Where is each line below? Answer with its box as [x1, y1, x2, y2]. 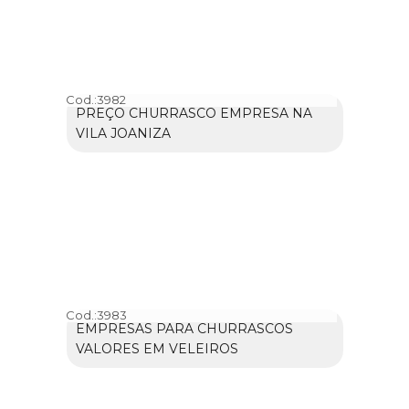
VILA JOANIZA [75, 124, 171, 142]
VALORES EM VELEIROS [75, 340, 238, 357]
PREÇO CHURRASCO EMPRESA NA [75, 104, 312, 121]
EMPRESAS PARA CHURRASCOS [75, 320, 293, 337]
